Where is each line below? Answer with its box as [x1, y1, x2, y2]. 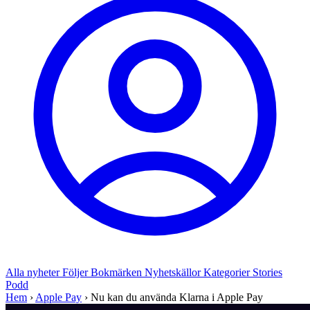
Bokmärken [91, 266, 145, 278]
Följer [62, 266, 91, 278]
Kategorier [203, 266, 253, 278]
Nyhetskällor [145, 266, 203, 278]
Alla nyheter [6, 266, 62, 278]
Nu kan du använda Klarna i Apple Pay [91, 291, 263, 303]
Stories [253, 266, 282, 278]
